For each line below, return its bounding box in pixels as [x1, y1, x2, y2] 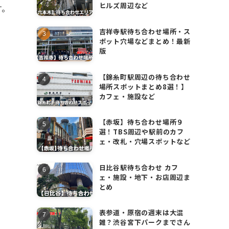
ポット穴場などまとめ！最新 [99, 36, 191, 46]
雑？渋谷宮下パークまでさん [99, 217, 191, 227]
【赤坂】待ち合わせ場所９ [99, 117, 184, 127]
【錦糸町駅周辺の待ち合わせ [99, 72, 191, 82]
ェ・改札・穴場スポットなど [99, 136, 191, 147]
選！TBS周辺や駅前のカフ [99, 127, 185, 137]
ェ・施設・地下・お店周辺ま [99, 172, 191, 182]
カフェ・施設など [99, 91, 156, 101]
